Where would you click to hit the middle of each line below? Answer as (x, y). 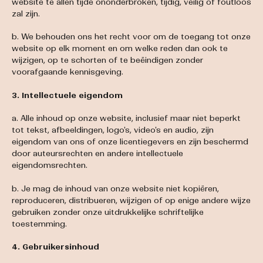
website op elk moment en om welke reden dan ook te (120, 49)
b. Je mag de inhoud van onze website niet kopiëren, (115, 188)
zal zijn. (26, 14)
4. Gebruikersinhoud (55, 247)
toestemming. (39, 224)
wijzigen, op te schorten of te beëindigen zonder (107, 60)
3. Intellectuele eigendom (67, 95)
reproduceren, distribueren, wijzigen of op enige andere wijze (131, 200)
